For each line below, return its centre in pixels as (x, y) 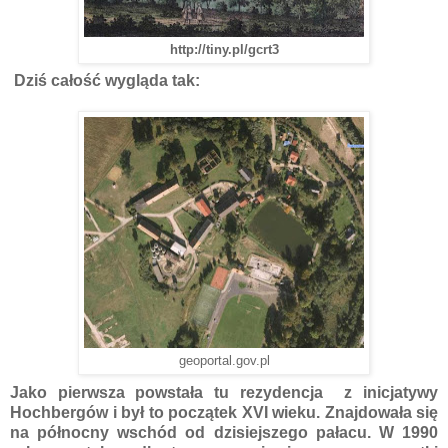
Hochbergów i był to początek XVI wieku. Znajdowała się (224, 413)
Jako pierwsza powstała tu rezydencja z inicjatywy (224, 393)
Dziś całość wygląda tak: (105, 81)
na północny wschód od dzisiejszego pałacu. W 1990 (224, 433)
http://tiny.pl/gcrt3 (224, 49)
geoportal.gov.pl (224, 361)
